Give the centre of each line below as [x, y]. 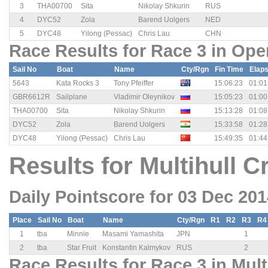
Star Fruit [82, 248]
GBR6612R [31, 97]
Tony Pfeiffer [134, 83]
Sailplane [72, 97]
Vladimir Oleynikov [144, 97]
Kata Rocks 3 [78, 83]
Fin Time [229, 70]
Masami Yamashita [133, 234]
